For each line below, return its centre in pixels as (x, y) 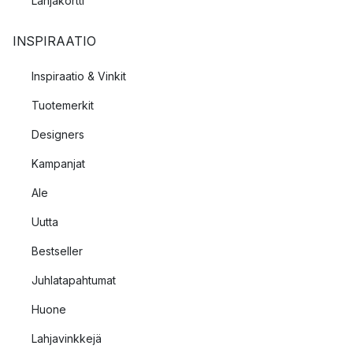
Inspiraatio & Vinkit (79, 76)
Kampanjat (58, 163)
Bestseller (57, 251)
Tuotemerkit (63, 105)
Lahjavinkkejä (67, 338)
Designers (58, 134)
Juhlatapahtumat (74, 280)
